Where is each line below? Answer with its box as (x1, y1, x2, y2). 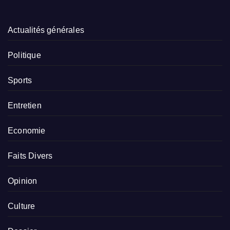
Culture (8, 202, 35, 211)
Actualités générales (8, 26, 84, 35)
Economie (8, 126, 46, 136)
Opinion (8, 177, 37, 186)
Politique (8, 51, 41, 60)
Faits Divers (8, 151, 53, 161)
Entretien (8, 101, 42, 110)
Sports (8, 76, 32, 85)
